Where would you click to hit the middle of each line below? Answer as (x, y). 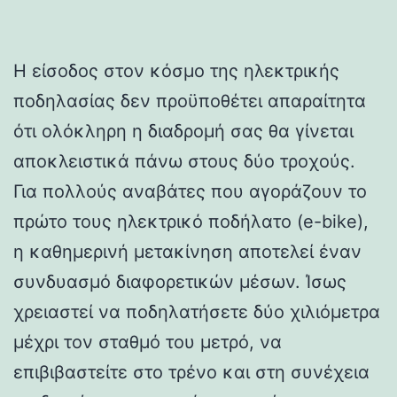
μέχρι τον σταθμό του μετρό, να (148, 342)
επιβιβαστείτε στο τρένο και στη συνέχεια (191, 372)
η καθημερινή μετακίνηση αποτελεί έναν (187, 251)
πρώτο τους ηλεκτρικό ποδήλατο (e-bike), (191, 221)
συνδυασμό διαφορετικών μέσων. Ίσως (180, 281)
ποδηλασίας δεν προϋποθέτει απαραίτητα (190, 101)
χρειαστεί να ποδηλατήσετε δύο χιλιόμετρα (197, 311)
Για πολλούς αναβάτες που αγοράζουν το (190, 191)
